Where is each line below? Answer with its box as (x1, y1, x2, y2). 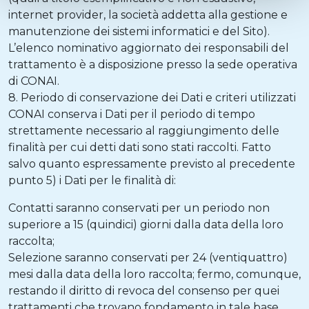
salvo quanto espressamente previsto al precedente (8, 157, 295, 170)
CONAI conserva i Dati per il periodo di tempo (8, 108, 255, 121)
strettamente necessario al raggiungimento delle (8, 124, 279, 137)
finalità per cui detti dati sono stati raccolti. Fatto (8, 141, 271, 154)
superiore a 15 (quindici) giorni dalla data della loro (8, 218, 283, 231)
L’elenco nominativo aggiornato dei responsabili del (8, 41, 289, 54)
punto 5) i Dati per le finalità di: (8, 174, 176, 187)
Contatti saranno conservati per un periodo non (8, 201, 270, 215)
